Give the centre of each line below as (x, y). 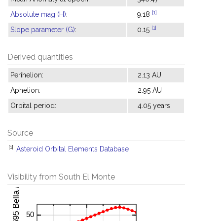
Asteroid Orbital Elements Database (73, 149)
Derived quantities (40, 57)
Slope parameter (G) (43, 30)
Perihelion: (27, 75)
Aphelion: (25, 90)
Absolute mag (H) (38, 14)
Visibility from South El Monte (61, 177)
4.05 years (154, 106)
